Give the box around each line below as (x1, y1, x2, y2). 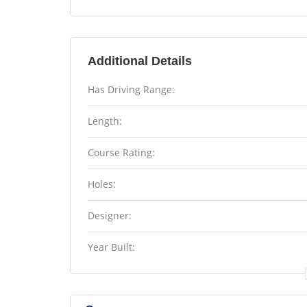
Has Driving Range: (88, 82, 175, 96)
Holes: (88, 177, 116, 191)
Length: (88, 114, 122, 127)
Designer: (88, 208, 132, 222)
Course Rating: (88, 145, 155, 159)
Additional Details (88, 53, 192, 68)
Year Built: (88, 240, 135, 254)
